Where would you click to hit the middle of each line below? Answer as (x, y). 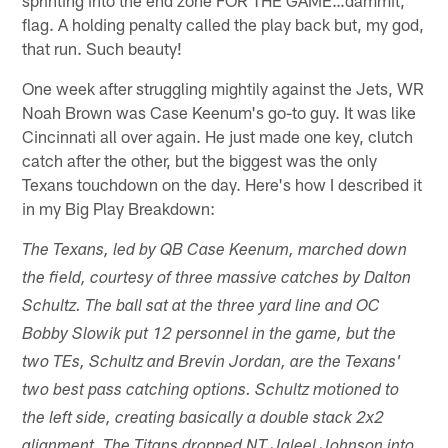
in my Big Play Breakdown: (119, 208)
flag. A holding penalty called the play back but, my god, (223, 24)
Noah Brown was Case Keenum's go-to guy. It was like (219, 112)
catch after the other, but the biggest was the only (200, 160)
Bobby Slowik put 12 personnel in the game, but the (209, 336)
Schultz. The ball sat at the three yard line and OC (201, 308)
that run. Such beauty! (102, 48)
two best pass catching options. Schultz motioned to (211, 392)
